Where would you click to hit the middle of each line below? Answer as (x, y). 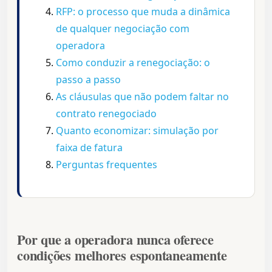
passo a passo (88, 80)
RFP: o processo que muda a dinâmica (143, 12)
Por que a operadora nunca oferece (115, 240)
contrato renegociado (106, 114)
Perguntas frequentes (107, 165)
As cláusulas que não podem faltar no (142, 97)
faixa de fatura (89, 148)
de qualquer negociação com (123, 29)
